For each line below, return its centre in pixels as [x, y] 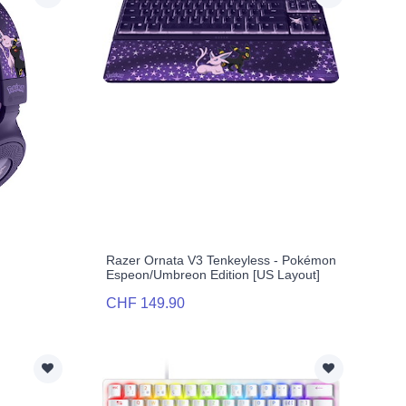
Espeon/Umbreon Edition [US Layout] [213, 275]
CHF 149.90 [145, 304]
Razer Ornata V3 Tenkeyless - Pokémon [221, 261]
